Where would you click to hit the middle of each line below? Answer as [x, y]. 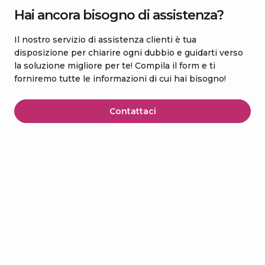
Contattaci [132, 111]
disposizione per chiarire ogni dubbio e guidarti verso [129, 53]
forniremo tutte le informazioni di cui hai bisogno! [120, 79]
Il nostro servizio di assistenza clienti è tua [105, 40]
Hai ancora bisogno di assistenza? [119, 15]
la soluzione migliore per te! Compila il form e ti [115, 66]
